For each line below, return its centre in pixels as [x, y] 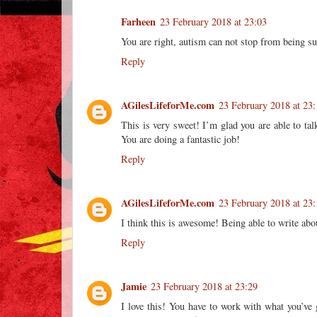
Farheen [138, 21]
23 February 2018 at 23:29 [204, 286]
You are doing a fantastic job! [180, 139]
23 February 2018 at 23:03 [213, 21]
